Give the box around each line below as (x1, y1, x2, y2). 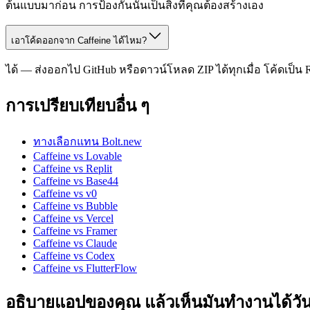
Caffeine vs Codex (33, 250, 115, 262)
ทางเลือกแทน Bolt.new (33, 136, 142, 148)
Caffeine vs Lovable (33, 150, 122, 163)
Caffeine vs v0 (33, 188, 97, 200)
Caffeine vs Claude (33, 237, 117, 250)
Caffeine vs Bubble (33, 200, 118, 212)
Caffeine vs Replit (33, 163, 112, 175)
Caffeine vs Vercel (33, 212, 113, 225)
